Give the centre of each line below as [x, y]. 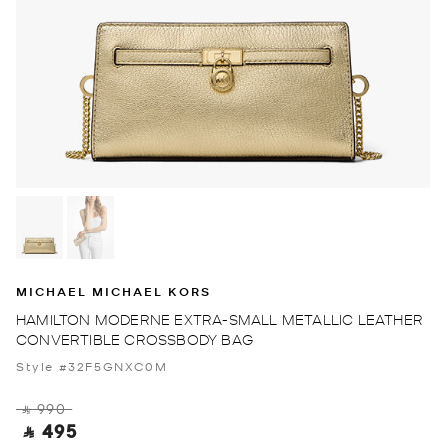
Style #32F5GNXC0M [92, 365]
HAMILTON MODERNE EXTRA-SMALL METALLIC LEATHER [220, 318]
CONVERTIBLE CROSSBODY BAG [134, 338]
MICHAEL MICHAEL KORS [113, 291]
